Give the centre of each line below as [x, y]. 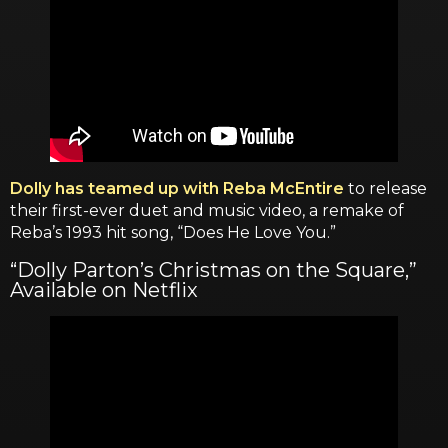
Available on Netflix [104, 289]
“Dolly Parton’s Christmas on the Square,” [213, 269]
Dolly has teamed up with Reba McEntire [177, 188]
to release [385, 188]
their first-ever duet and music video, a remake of [207, 210]
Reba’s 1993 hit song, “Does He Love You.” [173, 232]
